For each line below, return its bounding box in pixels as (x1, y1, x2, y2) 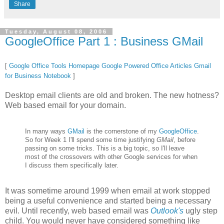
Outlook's (150, 206, 183, 215)
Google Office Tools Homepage (9, 62, 99, 70)
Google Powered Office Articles (101, 62, 192, 70)
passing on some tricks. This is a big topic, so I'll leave (25, 144, 184, 152)
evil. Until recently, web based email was (5, 206, 150, 215)
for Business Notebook (5, 72, 71, 80)
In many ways (25, 127, 67, 135)
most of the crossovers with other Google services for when (25, 153, 197, 161)
